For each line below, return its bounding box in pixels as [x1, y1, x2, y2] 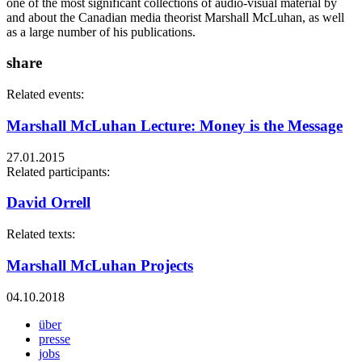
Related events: [6, 87, 87, 102]
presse [39, 331, 70, 346]
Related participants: [6, 164, 113, 179]
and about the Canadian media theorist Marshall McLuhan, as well [6, 10, 344, 24]
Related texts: [6, 227, 78, 242]
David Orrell [6, 194, 90, 212]
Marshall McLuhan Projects [6, 256, 193, 274]
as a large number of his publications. [6, 24, 196, 39]
